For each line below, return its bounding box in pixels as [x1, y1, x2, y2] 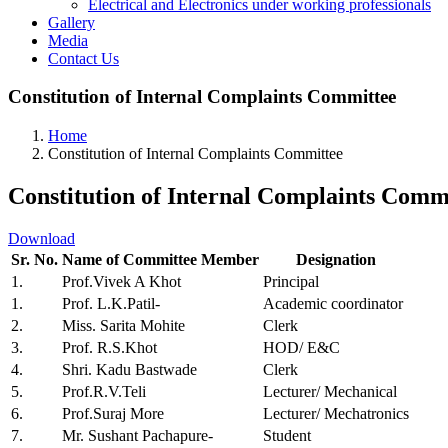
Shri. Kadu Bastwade [62, 360, 197, 378]
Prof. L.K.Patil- [62, 294, 160, 312]
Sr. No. [11, 250, 58, 268]
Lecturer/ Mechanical [263, 382, 397, 400]
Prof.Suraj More [62, 404, 164, 422]
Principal [263, 272, 319, 290]
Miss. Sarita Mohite [62, 316, 185, 334]
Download [8, 229, 75, 247]
